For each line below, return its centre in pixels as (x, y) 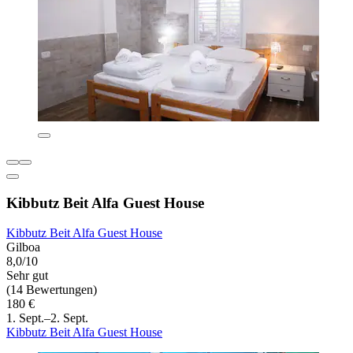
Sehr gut (27, 276)
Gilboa (23, 247)
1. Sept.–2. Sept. (47, 318)
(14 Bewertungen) (52, 290)
